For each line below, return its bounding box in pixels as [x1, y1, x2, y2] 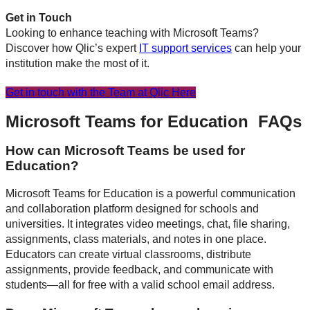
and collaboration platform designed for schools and [6, 203, 259, 215]
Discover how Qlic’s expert [6, 42, 139, 54]
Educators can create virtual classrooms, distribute [6, 248, 251, 261]
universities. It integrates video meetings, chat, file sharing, [6, 218, 290, 230]
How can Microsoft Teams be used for [6, 143, 245, 158]
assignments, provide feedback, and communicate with [6, 264, 273, 276]
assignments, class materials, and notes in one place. [6, 233, 266, 246]
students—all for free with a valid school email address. [6, 279, 275, 291]
